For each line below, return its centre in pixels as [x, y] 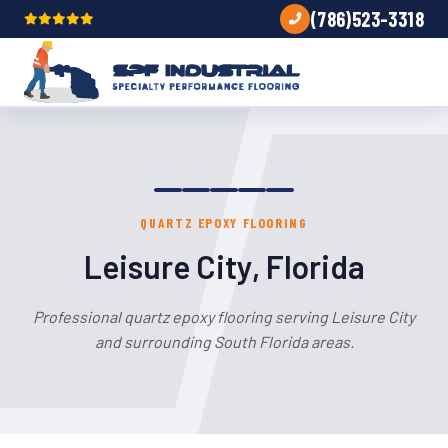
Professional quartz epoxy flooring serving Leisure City [224, 316]
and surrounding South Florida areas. [224, 341]
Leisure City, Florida [224, 266]
